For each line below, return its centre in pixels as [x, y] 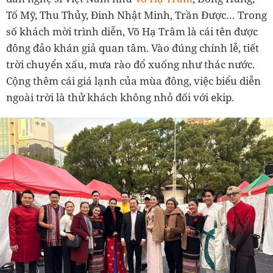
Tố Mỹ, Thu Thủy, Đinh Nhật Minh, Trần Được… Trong [136, 15]
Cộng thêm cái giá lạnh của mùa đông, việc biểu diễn [133, 81]
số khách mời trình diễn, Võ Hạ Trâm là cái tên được [132, 31]
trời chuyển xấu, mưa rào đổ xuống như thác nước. [130, 64]
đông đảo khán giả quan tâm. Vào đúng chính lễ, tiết [133, 48]
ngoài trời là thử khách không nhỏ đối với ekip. [120, 97]
